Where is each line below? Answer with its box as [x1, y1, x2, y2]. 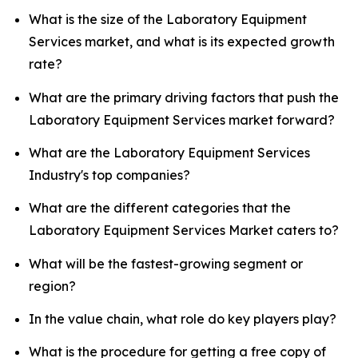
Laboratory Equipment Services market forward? [29, 111, 335, 128]
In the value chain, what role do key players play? [29, 310, 336, 327]
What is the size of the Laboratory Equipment [29, 11, 307, 28]
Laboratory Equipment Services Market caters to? [29, 222, 339, 239]
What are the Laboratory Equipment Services [29, 144, 310, 161]
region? [29, 277, 76, 294]
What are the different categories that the [29, 200, 291, 217]
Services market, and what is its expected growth [29, 34, 335, 50]
